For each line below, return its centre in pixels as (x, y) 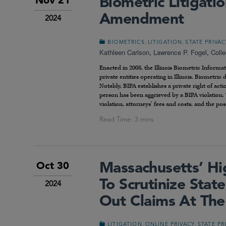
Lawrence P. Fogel (180, 52)
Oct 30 (53, 166)
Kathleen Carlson (124, 52)
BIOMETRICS (126, 43)
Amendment (142, 20)
